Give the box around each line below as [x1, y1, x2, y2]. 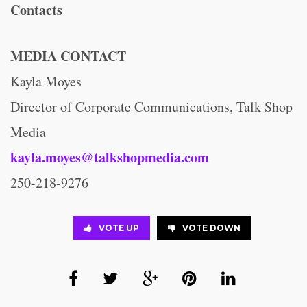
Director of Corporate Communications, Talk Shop [10, 97, 293, 116]
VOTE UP [99, 223, 139, 233]
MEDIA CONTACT [10, 46, 126, 66]
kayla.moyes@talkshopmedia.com [10, 147, 209, 167]
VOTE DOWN [182, 223, 241, 233]
